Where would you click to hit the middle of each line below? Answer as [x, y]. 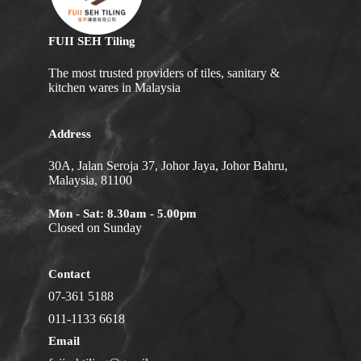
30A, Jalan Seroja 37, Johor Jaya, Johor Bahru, [168, 166]
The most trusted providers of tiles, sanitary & [164, 73]
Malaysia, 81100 [90, 180]
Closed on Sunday [95, 228]
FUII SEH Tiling [92, 41]
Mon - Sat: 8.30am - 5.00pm [122, 214]
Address [70, 134]
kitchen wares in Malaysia [114, 88]
